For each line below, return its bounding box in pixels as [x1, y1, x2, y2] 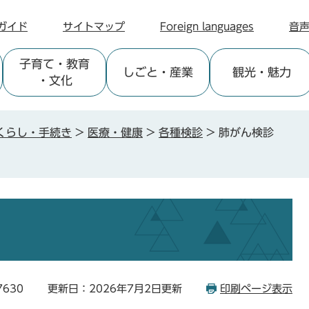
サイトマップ [63, 21, 125, 32]
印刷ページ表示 [220, 283, 292, 294]
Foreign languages [160, 21, 254, 32]
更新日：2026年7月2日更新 [48, 283, 182, 294]
